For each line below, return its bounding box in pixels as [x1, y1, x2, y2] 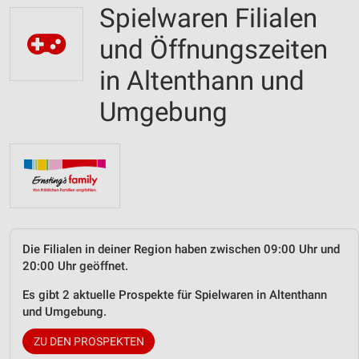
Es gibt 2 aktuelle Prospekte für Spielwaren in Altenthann [22, 287, 327, 302]
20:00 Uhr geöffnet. [22, 258, 128, 273]
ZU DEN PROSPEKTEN [33, 334, 144, 348]
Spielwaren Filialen [99, 2, 317, 34]
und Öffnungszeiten [99, 34, 328, 65]
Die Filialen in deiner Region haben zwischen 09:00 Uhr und [22, 241, 340, 256]
